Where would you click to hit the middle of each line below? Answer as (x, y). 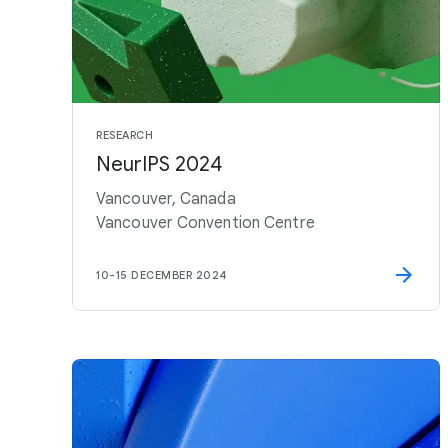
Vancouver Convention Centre (205, 223)
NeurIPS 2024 (159, 164)
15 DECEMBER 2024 (171, 275)
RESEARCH (124, 135)
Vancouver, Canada (166, 199)
